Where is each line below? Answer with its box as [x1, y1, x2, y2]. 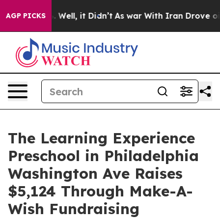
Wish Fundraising [8, 199, 139, 218]
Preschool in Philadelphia [8, 146, 199, 165]
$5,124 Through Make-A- [8, 182, 193, 200]
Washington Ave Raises [8, 164, 183, 183]
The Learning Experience [8, 129, 195, 147]
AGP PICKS [6, 11, 46, 20]
